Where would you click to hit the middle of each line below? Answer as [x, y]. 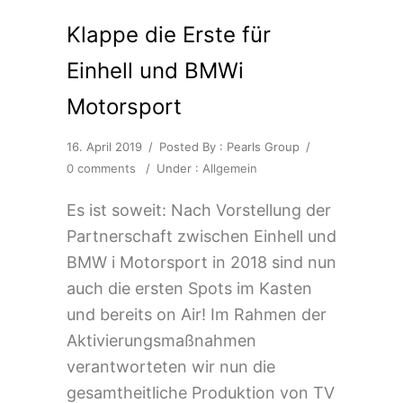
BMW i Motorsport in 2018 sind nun [201, 262]
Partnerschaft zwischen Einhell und [201, 236]
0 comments [101, 168]
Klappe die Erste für [169, 34]
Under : [179, 168]
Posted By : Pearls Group [229, 146]
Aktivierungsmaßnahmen [161, 340]
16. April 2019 [104, 146]
